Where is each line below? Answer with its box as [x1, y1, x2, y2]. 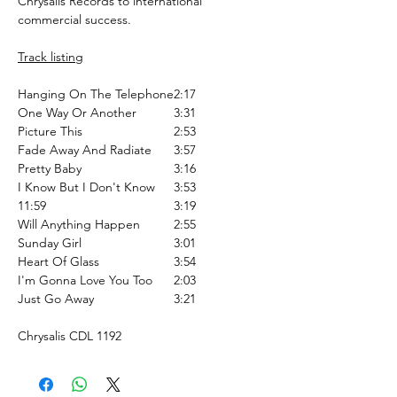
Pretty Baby [18, 160, 82, 176]
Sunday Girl [18, 234, 82, 251]
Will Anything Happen [18, 215, 140, 232]
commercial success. [18, 11, 131, 27]
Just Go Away [18, 290, 94, 307]
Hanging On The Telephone [18, 85, 174, 102]
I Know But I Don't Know [18, 178, 155, 195]
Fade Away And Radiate [18, 141, 152, 158]
